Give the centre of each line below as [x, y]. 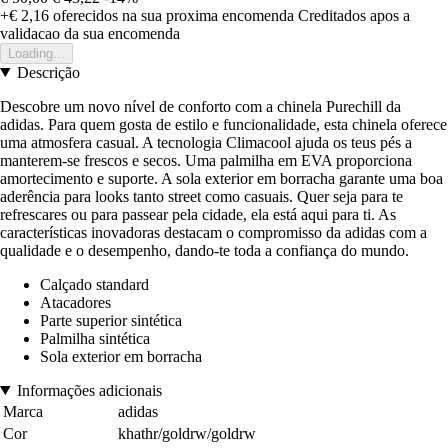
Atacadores [75, 302]
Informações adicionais [89, 390]
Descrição [48, 72]
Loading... [36, 53]
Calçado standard [94, 284]
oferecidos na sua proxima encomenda [171, 15]
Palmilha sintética [95, 338]
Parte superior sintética [111, 320]
